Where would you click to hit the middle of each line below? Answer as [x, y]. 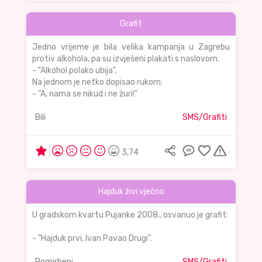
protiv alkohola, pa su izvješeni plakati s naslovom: [126, 59]
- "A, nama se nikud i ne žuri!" [85, 94]
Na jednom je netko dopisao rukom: [97, 82]
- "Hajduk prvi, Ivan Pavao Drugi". [92, 239]
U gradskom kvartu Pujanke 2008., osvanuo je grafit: [130, 215]
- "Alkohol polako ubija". [75, 71]
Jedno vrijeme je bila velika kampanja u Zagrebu [131, 47]
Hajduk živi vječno [131, 192]
